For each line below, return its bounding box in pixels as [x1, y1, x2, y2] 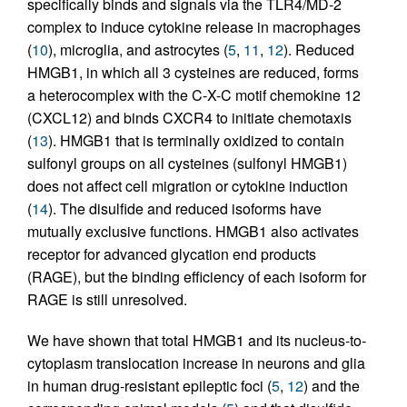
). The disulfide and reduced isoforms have [48, 198, 322, 220]
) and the [303, 375, 360, 397]
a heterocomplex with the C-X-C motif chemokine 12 [27, 84, 361, 106]
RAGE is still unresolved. [27, 289, 187, 311]
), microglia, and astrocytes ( [48, 39, 228, 61]
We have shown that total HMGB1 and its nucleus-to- [27, 330, 366, 352]
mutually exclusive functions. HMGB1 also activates [27, 221, 359, 243]
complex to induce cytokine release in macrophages [27, 16, 361, 38]
